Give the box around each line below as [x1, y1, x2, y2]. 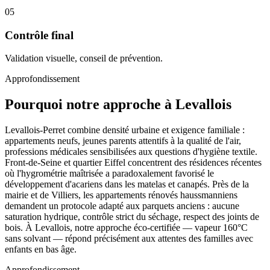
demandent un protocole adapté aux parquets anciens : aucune [5, 201, 239, 212]
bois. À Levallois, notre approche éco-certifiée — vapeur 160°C [5, 222, 248, 233]
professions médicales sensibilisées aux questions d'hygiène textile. [5, 146, 257, 157]
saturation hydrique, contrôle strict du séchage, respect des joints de [5, 212, 259, 222]
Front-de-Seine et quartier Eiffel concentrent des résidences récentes [5, 157, 262, 168]
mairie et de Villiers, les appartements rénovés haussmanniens [5, 190, 237, 201]
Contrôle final [5, 28, 74, 42]
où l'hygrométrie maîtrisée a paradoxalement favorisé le [5, 168, 214, 179]
